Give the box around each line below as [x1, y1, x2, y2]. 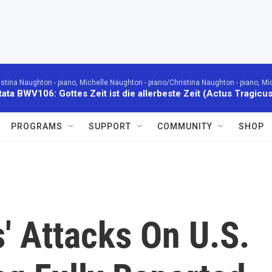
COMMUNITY [157, 121, 212, 131]
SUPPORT [89, 121, 131, 131]
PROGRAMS [11, 121, 63, 131]
